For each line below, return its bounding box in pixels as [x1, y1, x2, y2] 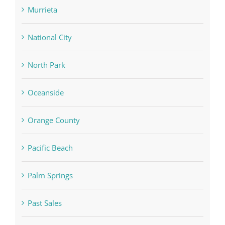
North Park [28, 59, 66, 70]
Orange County [28, 115, 80, 125]
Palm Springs [28, 170, 73, 180]
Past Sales [28, 197, 62, 208]
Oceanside [28, 87, 64, 97]
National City [28, 32, 72, 42]
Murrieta [28, 4, 58, 15]
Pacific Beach [28, 142, 73, 153]
